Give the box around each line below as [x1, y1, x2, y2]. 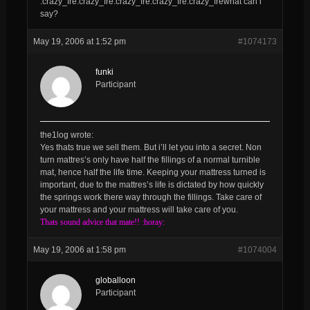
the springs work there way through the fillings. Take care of [39, 192, 262, 202]
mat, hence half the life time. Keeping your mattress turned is [39, 167, 266, 177]
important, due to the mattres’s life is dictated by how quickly [39, 179, 264, 190]
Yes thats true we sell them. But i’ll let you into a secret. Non [39, 142, 262, 152]
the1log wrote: [39, 129, 93, 140]
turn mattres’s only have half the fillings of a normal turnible [39, 154, 260, 165]
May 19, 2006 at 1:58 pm [33, 244, 126, 255]
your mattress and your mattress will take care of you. [39, 204, 238, 215]
